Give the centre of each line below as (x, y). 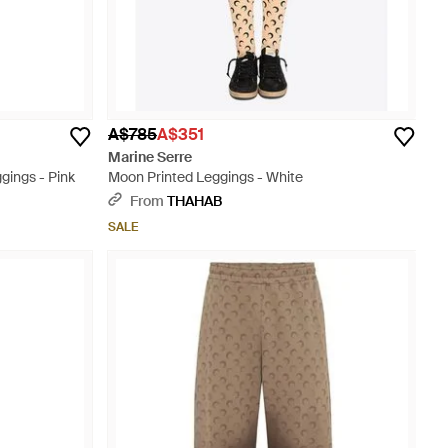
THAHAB (194, 201)
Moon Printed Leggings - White (205, 177)
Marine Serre (150, 157)
